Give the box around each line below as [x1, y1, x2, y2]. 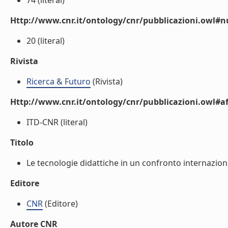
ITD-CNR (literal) [26, 117, 88, 128]
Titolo [10, 137, 34, 148]
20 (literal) [26, 35, 65, 46]
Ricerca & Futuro [26, 76, 91, 87]
